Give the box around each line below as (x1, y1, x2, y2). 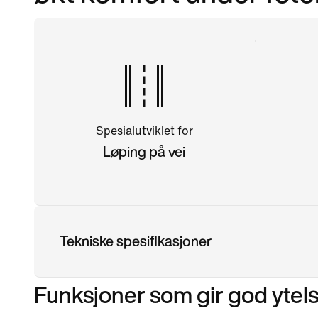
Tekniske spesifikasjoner (60, 230, 212, 251)
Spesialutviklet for (95, 124, 193, 137)
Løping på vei (103, 141, 186, 162)
